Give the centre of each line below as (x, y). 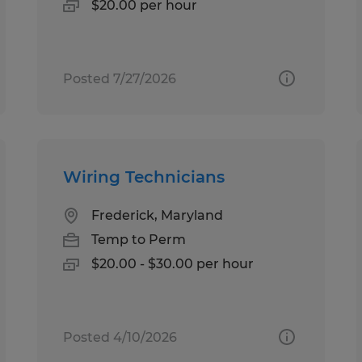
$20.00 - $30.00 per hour (173, 263)
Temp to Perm (139, 239)
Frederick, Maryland (158, 215)
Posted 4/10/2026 (120, 337)
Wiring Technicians (144, 177)
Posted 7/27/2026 (120, 78)
